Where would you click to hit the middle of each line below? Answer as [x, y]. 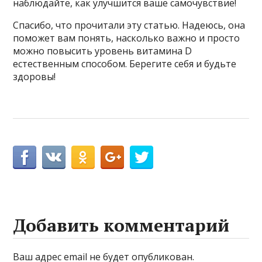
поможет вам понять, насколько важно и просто [127, 38]
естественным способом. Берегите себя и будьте [125, 63]
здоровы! [35, 76]
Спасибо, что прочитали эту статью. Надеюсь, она [129, 25]
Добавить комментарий [121, 225]
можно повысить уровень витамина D [103, 51]
